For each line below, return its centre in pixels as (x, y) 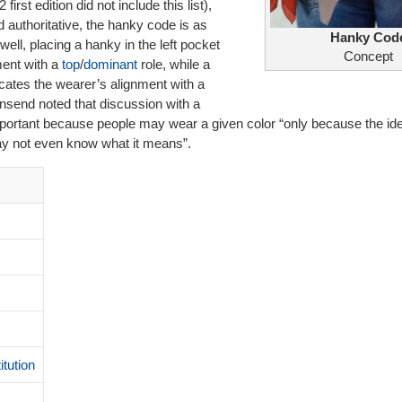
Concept (368, 57)
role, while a (174, 65)
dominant (110, 65)
